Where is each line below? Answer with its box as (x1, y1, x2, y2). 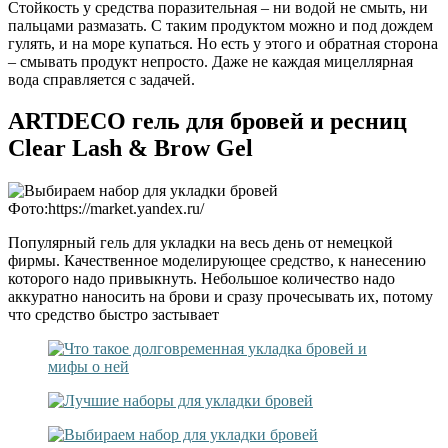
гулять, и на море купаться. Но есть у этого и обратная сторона (8, 34, 438, 52)
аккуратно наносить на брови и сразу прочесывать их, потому (8, 288, 433, 306)
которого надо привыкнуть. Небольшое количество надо (8, 270, 395, 288)
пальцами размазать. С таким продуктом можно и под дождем (8, 16, 433, 34)
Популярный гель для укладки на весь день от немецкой (8, 234, 393, 252)
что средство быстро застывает (8, 306, 219, 324)
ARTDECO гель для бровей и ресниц (8, 108, 407, 135)
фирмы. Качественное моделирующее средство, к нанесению (8, 252, 426, 270)
